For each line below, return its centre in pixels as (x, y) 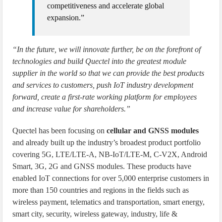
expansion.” (66, 17)
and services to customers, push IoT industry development (103, 85)
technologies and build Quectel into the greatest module (100, 61)
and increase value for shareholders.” (72, 109)
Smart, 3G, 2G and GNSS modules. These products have (102, 166)
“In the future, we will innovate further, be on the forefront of (107, 49)
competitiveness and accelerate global (106, 5)
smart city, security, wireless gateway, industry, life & (95, 214)
